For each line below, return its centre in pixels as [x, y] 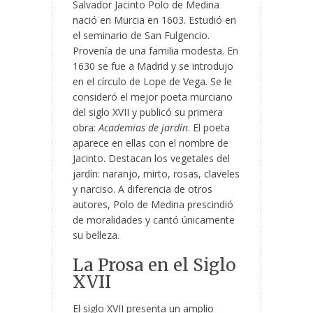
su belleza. [96, 235]
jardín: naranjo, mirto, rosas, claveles [156, 174]
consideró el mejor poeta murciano [153, 97]
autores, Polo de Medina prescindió [153, 205]
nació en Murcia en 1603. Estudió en [154, 20]
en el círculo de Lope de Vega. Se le [152, 82]
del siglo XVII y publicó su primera [148, 112]
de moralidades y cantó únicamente [154, 220]
